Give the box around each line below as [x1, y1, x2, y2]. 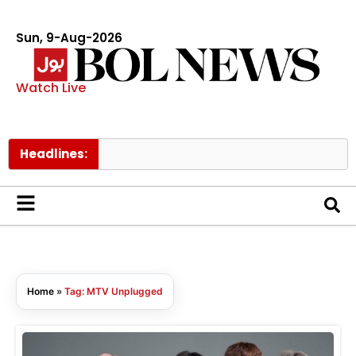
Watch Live [16, 78, 86, 97]
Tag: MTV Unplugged [64, 284, 163, 297]
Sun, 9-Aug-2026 [16, 29, 122, 46]
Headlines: [20, 145, 87, 162]
